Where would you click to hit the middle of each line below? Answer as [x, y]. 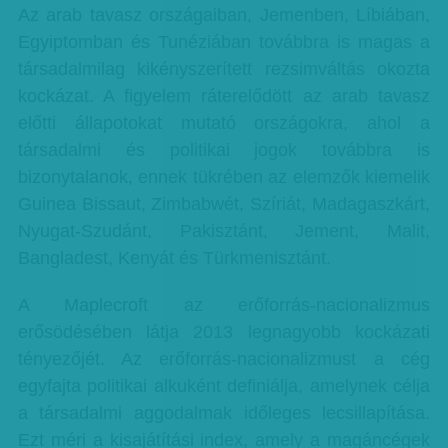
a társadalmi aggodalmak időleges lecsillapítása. [224, 413]
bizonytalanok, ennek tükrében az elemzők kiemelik [224, 177]
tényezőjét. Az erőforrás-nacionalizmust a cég [224, 359]
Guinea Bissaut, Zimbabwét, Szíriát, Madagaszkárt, [224, 204]
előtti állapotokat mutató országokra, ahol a [224, 123]
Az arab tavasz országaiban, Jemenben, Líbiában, [224, 15]
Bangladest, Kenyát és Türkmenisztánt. [174, 258]
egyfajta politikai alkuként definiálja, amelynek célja [224, 386]
